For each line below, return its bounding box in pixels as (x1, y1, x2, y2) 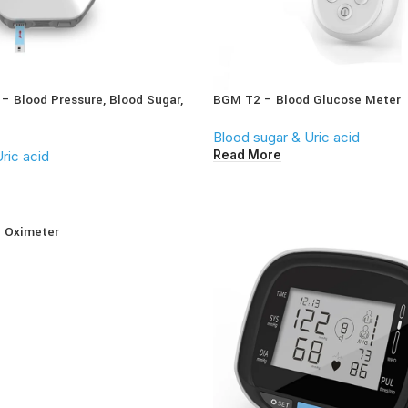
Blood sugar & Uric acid (213, 128, 360, 147)
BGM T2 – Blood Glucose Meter (213, 91, 401, 109)
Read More (213, 147, 281, 162)
